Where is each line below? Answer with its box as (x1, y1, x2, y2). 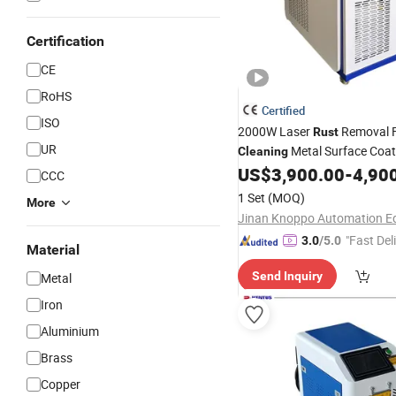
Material (27, 241, 80, 258)
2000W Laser (238, 123, 313, 140)
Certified (262, 103, 305, 118)
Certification (27, 33, 104, 49)
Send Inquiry (252, 269, 323, 283)
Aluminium (41, 323, 99, 339)
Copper (41, 376, 80, 392)
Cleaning (238, 144, 288, 158)
